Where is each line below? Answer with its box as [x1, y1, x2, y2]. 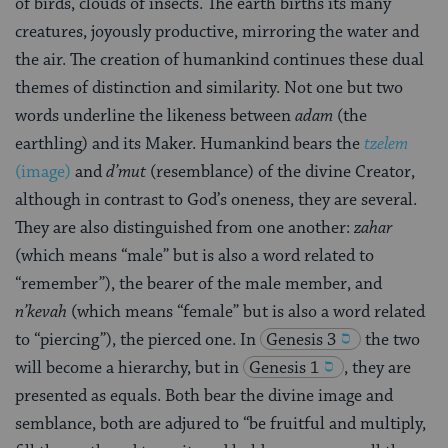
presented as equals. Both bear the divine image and [15, 385, 393, 408]
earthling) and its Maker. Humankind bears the [15, 133, 364, 156]
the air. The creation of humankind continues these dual [15, 49, 424, 72]
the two [361, 329, 420, 352]
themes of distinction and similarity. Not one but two [15, 77, 403, 100]
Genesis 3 [266, 329, 336, 352]
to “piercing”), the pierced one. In [15, 329, 256, 352]
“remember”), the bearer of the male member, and [15, 273, 382, 296]
